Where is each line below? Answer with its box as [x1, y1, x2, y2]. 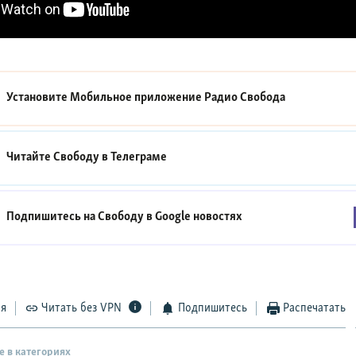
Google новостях [155, 211, 243, 224]
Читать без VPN [41, 301, 122, 315]
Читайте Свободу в [6, 151, 111, 164]
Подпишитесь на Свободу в [6, 211, 156, 224]
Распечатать [283, 301, 346, 315]
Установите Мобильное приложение [6, 91, 205, 105]
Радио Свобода [204, 91, 286, 105]
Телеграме [110, 151, 168, 164]
